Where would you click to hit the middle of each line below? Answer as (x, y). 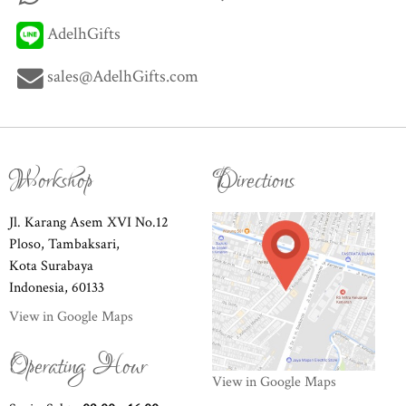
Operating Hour (77, 366)
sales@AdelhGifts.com (123, 76)
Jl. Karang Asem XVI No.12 (89, 222)
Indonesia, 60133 (57, 287)
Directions (254, 180)
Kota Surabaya (51, 266)
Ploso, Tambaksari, (64, 244)
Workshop (51, 180)
